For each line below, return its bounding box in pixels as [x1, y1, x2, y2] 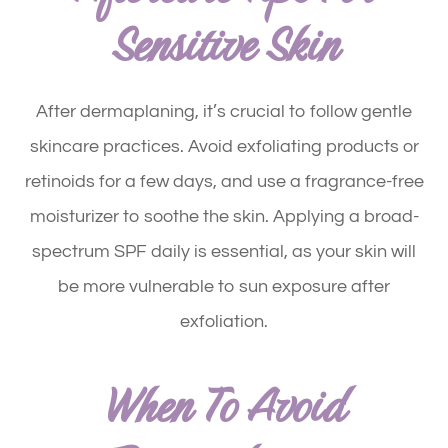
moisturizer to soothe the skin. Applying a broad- [29, 206, 419, 226]
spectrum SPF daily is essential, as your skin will [32, 241, 416, 261]
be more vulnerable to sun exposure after [58, 276, 390, 296]
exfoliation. [180, 311, 268, 331]
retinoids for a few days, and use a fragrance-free [24, 171, 424, 191]
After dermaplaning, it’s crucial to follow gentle [36, 101, 412, 121]
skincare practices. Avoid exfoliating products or [29, 136, 419, 156]
